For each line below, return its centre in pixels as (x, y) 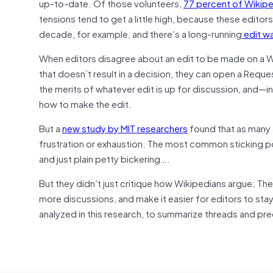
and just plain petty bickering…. (105, 158)
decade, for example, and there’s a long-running (140, 33)
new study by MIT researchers (125, 128)
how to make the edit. (85, 103)
